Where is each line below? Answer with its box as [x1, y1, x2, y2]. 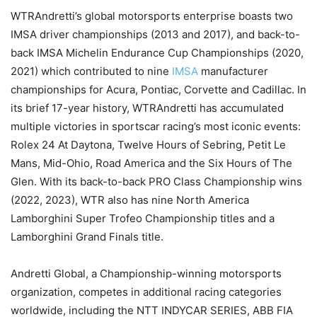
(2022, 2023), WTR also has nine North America [11, 193, 249, 207]
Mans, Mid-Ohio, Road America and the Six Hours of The [11, 156, 292, 171]
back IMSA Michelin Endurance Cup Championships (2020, [11, 46, 304, 60]
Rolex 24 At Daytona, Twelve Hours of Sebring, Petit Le [11, 138, 286, 152]
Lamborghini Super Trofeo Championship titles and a [11, 212, 275, 226]
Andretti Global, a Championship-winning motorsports [11, 267, 282, 281]
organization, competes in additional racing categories [11, 285, 282, 299]
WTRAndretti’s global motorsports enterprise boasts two [11, 9, 293, 23]
